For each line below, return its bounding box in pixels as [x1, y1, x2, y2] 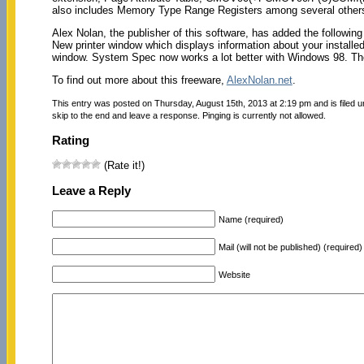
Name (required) [218, 214, 284, 224]
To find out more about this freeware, [51, 73, 227, 86]
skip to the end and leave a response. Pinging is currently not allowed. [51, 110, 326, 120]
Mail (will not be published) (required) [218, 241, 362, 252]
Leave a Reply [51, 184, 131, 198]
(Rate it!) [100, 159, 145, 172]
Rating [51, 132, 89, 147]
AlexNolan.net [226, 73, 292, 86]
